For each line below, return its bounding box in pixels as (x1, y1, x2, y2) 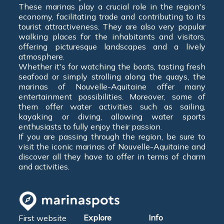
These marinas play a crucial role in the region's (18, 1, 205, 11)
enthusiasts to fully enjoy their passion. (18, 121, 162, 131)
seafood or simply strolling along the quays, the (18, 71, 205, 81)
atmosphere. (18, 51, 65, 61)
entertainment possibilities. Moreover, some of (18, 91, 205, 101)
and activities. (18, 161, 70, 171)
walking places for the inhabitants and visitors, (18, 31, 205, 41)
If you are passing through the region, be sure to (18, 131, 205, 141)
